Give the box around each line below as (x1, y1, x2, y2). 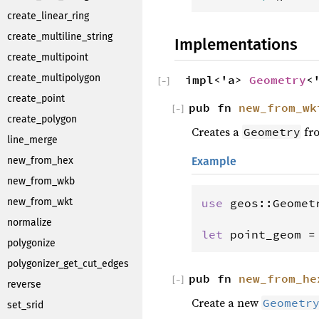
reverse (7, 278, 41, 291)
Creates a (192, 123, 242, 140)
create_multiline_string (7, 31, 113, 43)
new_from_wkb (7, 175, 75, 187)
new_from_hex (7, 155, 73, 167)
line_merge (7, 134, 58, 146)
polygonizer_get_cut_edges (7, 258, 129, 270)
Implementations (174, 34, 298, 54)
